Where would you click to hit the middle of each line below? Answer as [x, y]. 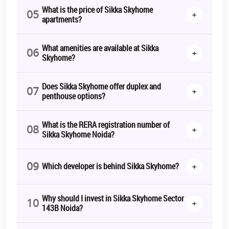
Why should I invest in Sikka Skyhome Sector [113, 198]
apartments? [62, 19]
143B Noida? [62, 208]
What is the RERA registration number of [106, 124]
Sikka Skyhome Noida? [78, 134]
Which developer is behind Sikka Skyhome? [110, 166]
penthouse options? [74, 96]
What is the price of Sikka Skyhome [97, 9]
